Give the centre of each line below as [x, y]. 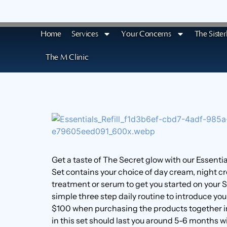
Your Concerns [146, 34]
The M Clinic [67, 57]
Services [85, 34]
